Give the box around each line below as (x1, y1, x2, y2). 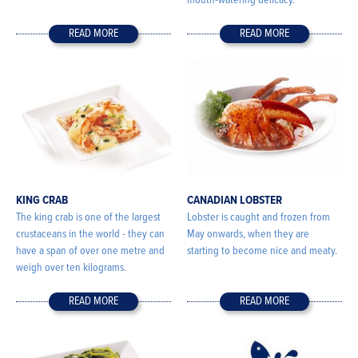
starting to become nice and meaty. (187, 244, 337, 259)
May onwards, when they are (187, 227, 309, 242)
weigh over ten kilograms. (16, 261, 126, 276)
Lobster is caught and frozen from (187, 210, 330, 225)
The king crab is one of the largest (16, 210, 161, 225)
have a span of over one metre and (16, 244, 165, 259)
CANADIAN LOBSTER (187, 193, 282, 209)
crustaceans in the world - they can (16, 227, 165, 242)
